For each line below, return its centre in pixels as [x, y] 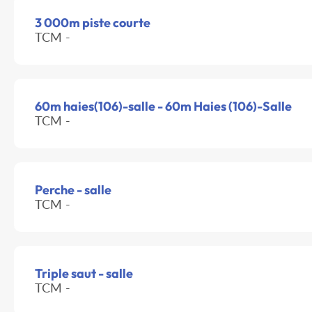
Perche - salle [73, 190]
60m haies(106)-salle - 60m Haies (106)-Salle [163, 107]
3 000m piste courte [93, 23]
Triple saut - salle [84, 274]
